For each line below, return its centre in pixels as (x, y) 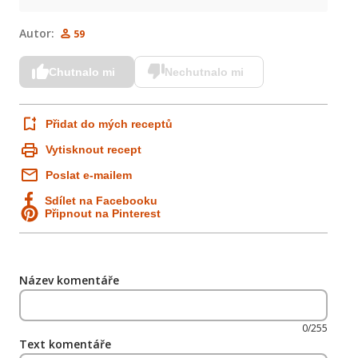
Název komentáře (69, 280)
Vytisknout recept (93, 149)
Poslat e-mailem (89, 175)
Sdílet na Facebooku (101, 201)
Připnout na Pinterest (103, 213)
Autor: (37, 33)
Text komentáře (65, 344)
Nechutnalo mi (204, 72)
